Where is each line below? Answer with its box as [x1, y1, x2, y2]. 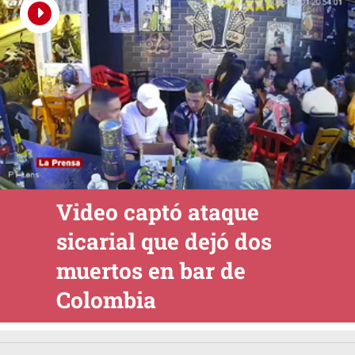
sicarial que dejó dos [55, 227, 272, 257]
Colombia [55, 285, 156, 315]
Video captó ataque [55, 197, 259, 227]
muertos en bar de [55, 256, 246, 286]
